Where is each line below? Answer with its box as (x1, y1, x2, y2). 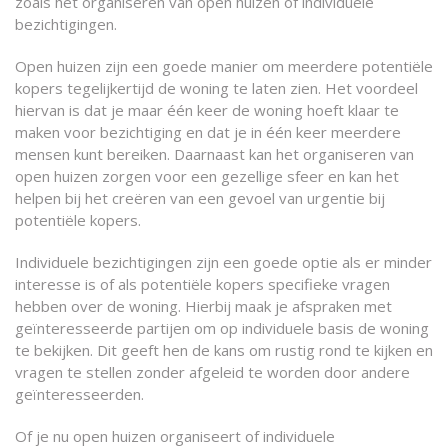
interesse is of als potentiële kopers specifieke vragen (15, 274, 390, 294)
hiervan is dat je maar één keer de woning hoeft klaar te (15, 100, 399, 120)
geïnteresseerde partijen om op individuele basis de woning (15, 318, 429, 338)
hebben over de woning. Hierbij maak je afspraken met (15, 296, 392, 316)
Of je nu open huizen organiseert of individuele (15, 426, 335, 446)
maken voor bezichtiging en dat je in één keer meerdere (15, 122, 401, 142)
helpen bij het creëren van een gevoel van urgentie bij (15, 188, 385, 208)
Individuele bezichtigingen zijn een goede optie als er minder (15, 252, 432, 272)
